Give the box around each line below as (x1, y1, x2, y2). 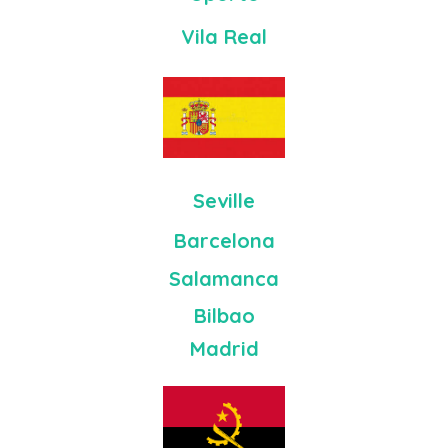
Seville (193, 188, 255, 214)
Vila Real (181, 23, 267, 49)
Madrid (189, 336, 259, 362)
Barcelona (173, 228, 275, 254)
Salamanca (169, 266, 279, 292)
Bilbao (193, 303, 255, 329)
